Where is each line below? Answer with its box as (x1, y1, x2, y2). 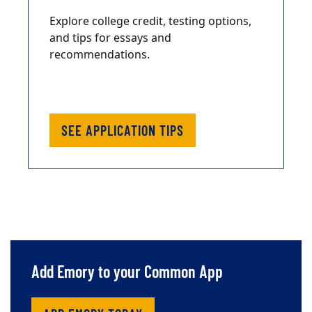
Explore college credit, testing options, (49, 13, 251, 31)
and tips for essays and (49, 30, 171, 47)
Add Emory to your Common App (31, 261, 223, 282)
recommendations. (49, 47, 150, 64)
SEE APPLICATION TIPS (61, 122, 184, 139)
